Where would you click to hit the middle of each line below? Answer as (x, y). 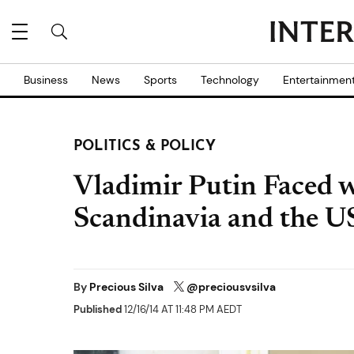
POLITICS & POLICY (145, 147)
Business (46, 80)
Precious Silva (128, 287)
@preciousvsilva (231, 287)
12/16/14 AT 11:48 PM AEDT (182, 310)
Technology (230, 80)
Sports (160, 80)
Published (98, 310)
